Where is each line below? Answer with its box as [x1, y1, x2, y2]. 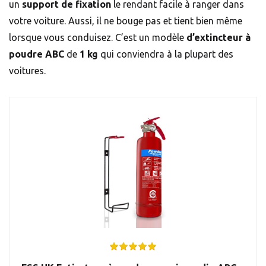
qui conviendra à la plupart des [98, 49, 233, 60]
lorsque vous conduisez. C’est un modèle [9, 32, 186, 43]
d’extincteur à [186, 32, 251, 43]
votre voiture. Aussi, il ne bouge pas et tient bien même [9, 15, 242, 27]
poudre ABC [9, 49, 64, 60]
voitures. [9, 65, 46, 77]
